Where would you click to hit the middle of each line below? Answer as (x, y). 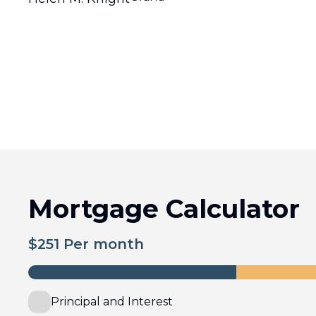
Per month (102, 244)
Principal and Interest (112, 302)
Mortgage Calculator (164, 209)
